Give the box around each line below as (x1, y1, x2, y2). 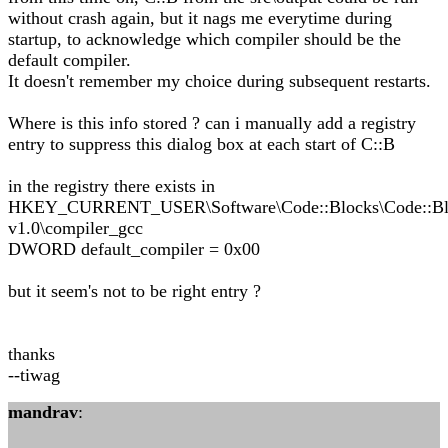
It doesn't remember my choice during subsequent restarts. (8, 71, 431, 91)
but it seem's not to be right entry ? (8, 281, 261, 301)
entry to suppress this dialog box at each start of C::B (8, 134, 395, 154)
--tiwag (8, 365, 60, 385)
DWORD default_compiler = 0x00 (8, 239, 260, 259)
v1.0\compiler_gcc (8, 218, 143, 238)
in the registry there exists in (8, 176, 215, 196)
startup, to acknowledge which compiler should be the (8, 29, 401, 49)
